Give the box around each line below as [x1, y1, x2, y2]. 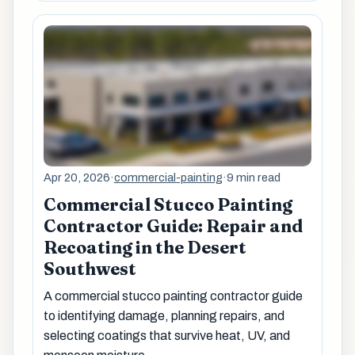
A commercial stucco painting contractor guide [43, 289, 303, 303]
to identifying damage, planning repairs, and [43, 309, 284, 323]
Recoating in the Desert [43, 236, 246, 258]
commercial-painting [113, 170, 223, 184]
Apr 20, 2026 [43, 170, 110, 184]
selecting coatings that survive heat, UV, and [43, 329, 290, 343]
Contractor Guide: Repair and [43, 215, 303, 237]
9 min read [226, 170, 281, 184]
